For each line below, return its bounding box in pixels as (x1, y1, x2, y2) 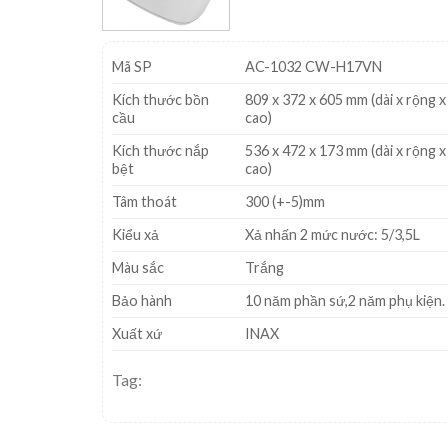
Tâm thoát (112, 192, 177, 210)
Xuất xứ (112, 324, 162, 342)
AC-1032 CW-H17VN (245, 57, 383, 75)
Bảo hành (112, 291, 172, 309)
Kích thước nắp (112, 141, 209, 159)
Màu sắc (112, 258, 164, 276)
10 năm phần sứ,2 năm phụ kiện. (245, 291, 446, 309)
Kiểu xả (112, 225, 159, 243)
